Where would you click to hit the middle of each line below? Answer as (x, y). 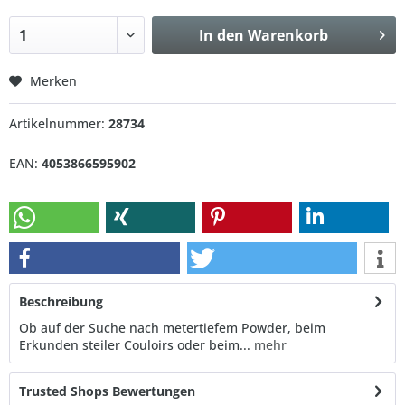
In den (221, 36)
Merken (53, 81)
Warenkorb (287, 36)
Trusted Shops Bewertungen (107, 391)
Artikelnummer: (59, 124)
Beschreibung (61, 302)
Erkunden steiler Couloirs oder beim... (135, 345)
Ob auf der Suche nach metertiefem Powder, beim (172, 328)
